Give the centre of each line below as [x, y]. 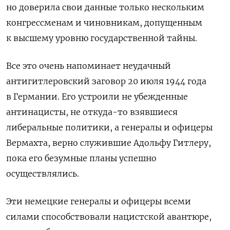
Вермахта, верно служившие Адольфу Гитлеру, [109, 142]
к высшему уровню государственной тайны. [102, 38]
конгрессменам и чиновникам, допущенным [104, 22]
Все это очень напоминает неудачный [89, 65]
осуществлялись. [43, 173]
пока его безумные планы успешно [81, 158]
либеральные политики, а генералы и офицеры [109, 127]
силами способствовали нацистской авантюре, [109, 216]
